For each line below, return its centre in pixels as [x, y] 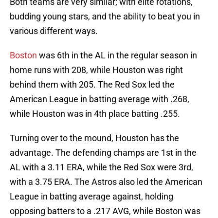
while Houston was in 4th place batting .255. [95, 114]
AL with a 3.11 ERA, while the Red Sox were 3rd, [101, 167]
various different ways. [54, 31]
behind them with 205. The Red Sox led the [92, 85]
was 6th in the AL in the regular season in [117, 55]
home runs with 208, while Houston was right [96, 70]
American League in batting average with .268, [100, 99]
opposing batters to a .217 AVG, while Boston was [105, 211]
